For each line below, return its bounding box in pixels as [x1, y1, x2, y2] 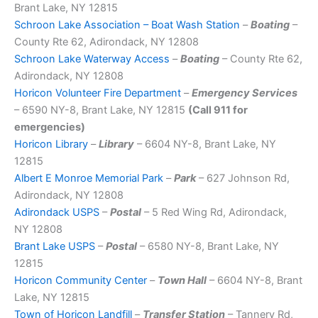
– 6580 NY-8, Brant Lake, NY [137, 239, 279, 253]
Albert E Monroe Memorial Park [14, 171, 163, 185]
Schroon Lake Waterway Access [14, 52, 170, 65]
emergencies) [14, 120, 85, 133]
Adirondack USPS [14, 205, 99, 219]
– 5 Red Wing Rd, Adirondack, [141, 205, 287, 219]
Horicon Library [14, 137, 88, 150]
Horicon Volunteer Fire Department [14, 86, 181, 99]
